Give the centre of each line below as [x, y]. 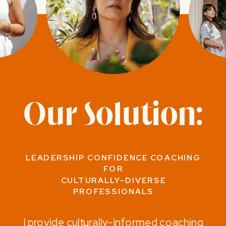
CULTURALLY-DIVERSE [113, 180]
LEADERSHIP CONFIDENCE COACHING [114, 157]
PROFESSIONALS [113, 191]
